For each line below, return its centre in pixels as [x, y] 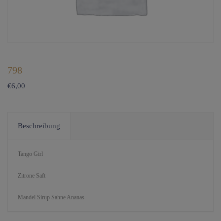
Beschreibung [39, 126]
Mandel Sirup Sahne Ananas [51, 197]
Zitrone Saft [32, 175]
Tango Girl [30, 154]
